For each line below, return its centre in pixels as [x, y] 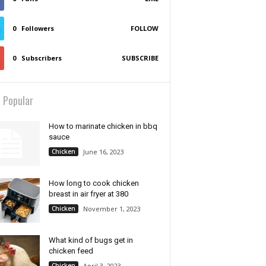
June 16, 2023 [103, 152]
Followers [37, 28]
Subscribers [41, 58]
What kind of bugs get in [91, 240]
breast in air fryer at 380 [88, 194]
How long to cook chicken [94, 183]
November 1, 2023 [112, 209]
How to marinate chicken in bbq [103, 126]
